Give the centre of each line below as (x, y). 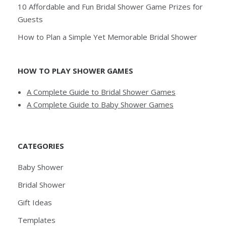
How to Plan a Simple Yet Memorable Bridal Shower (107, 37)
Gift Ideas (35, 202)
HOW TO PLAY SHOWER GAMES (75, 70)
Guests (30, 19)
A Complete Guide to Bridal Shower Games (101, 92)
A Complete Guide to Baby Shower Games (100, 104)
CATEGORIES (41, 146)
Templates (37, 220)
